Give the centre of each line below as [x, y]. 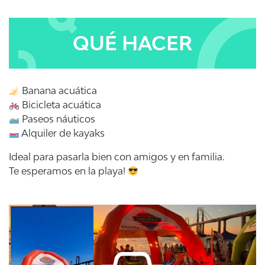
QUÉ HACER [132, 43]
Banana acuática [59, 91]
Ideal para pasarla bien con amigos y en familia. [117, 157]
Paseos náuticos [58, 119]
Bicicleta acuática [61, 105]
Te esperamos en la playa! [68, 171]
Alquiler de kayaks [62, 133]
